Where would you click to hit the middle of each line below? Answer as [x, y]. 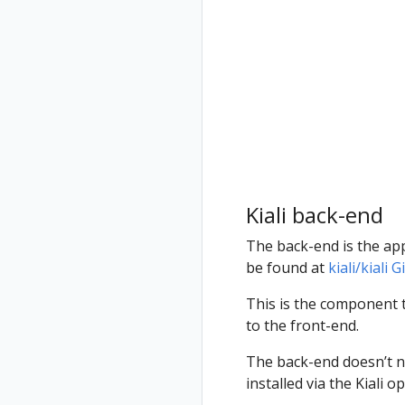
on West [113, 91]
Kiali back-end [315, 214]
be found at [287, 268]
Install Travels [131, 69]
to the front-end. [302, 326]
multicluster [123, 42]
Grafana [135, 28]
